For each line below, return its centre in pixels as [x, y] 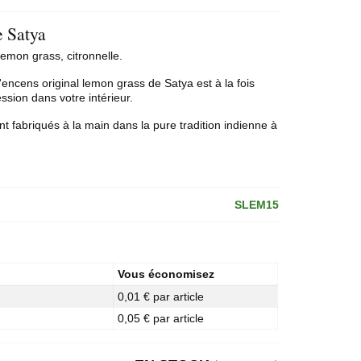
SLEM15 [256, 205]
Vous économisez [166, 274]
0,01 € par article [161, 297]
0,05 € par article [161, 318]
